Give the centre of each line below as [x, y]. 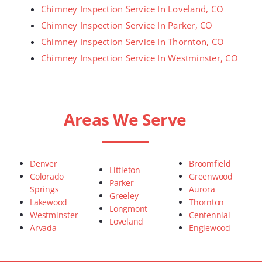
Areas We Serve [125, 120]
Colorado [47, 177]
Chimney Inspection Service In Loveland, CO [132, 9]
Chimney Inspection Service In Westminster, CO [139, 58]
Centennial [210, 215]
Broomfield [210, 164]
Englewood [210, 228]
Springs [44, 189]
